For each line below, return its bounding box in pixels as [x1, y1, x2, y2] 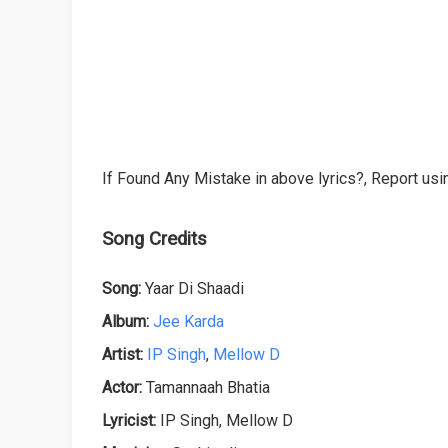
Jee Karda [153, 311, 224, 331]
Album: [102, 311, 149, 331]
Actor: [102, 377, 142, 397]
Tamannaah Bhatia [142, 377, 270, 397]
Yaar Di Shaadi [141, 278, 244, 298]
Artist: [102, 344, 143, 364]
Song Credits [102, 227, 207, 250]
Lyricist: [102, 410, 156, 430]
